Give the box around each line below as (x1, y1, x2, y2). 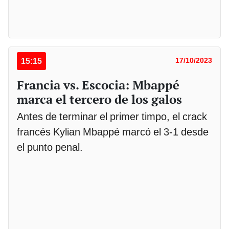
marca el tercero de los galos (17, 90, 182, 107)
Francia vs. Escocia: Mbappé (17, 76, 179, 93)
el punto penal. (17, 141, 83, 153)
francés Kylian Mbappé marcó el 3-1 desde (17, 125, 209, 138)
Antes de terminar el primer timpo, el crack (17, 110, 207, 123)
